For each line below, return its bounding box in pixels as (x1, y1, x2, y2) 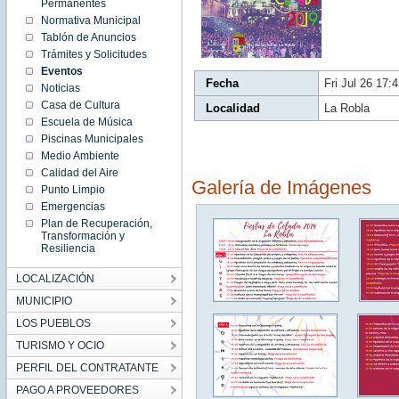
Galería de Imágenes (191, 176, 371, 199)
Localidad (205, 102, 260, 115)
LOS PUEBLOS (15, 317, 91, 330)
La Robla (323, 102, 370, 115)
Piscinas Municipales (40, 133, 143, 145)
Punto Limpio (40, 183, 105, 196)
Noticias (40, 82, 80, 94)
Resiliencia (40, 242, 95, 255)
